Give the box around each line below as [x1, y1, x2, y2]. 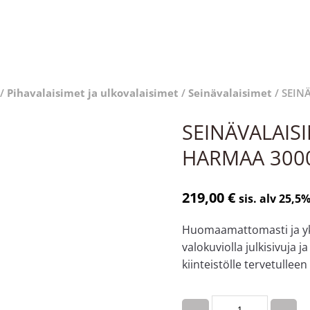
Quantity [181, 292, 227, 308]
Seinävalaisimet [188, 85, 272, 100]
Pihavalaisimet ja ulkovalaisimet [6, 85, 179, 100]
